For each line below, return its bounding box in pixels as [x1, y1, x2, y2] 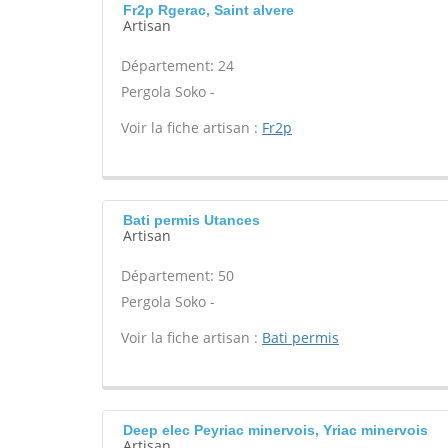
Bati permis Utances [123, 212, 260, 228]
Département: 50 [121, 266, 234, 285]
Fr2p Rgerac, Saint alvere [123, 2, 294, 18]
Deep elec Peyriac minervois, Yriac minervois [123, 422, 428, 438]
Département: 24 [121, 56, 234, 75]
